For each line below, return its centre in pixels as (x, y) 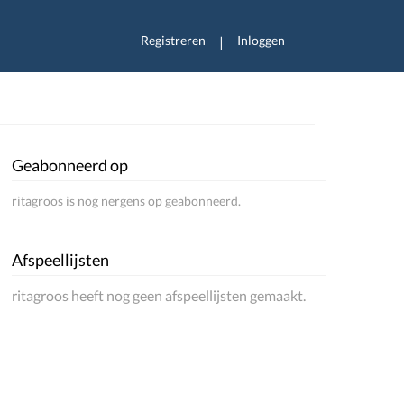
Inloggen (261, 40)
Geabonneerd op (70, 165)
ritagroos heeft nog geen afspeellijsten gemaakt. (159, 295)
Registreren (173, 40)
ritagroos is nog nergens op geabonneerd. (127, 201)
